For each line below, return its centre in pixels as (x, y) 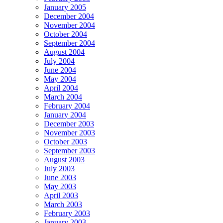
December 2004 (69, 16)
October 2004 (65, 34)
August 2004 (64, 52)
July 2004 (59, 61)
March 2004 (63, 97)
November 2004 (69, 25)
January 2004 (65, 114)
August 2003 (64, 159)
